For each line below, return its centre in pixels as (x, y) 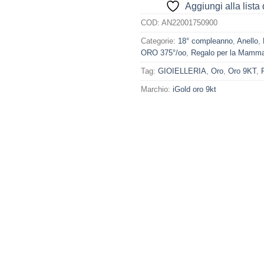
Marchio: (157, 90)
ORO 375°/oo (164, 53)
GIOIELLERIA (182, 71)
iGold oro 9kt (194, 90)
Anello (247, 41)
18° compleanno (205, 41)
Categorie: (159, 41)
